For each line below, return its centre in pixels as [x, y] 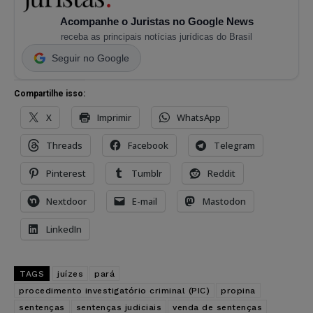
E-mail [145, 201]
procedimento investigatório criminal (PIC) [114, 290]
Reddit [221, 173]
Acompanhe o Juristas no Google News [156, 21]
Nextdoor [66, 201]
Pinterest [66, 173]
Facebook [148, 145]
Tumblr [147, 173]
